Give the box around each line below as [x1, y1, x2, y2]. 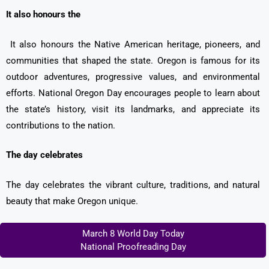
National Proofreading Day [80, 241, 186, 253]
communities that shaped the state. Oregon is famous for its [6, 55, 260, 66]
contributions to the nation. [6, 119, 115, 131]
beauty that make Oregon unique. [6, 195, 138, 207]
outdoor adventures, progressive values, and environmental [6, 71, 260, 82]
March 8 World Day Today [82, 228, 184, 240]
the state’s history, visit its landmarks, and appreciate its [6, 103, 260, 115]
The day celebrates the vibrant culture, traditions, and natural [6, 179, 260, 190]
